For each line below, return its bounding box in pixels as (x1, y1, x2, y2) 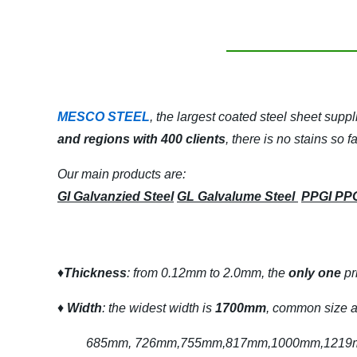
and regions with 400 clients (57, 132, 226, 146)
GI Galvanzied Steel (57, 190, 174, 203)
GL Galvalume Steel (177, 190, 298, 203)
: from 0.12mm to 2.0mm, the (127, 266, 288, 280)
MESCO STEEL (57, 110, 150, 124)
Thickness (64, 266, 127, 280)
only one (288, 266, 341, 280)
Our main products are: (57, 167, 186, 181)
